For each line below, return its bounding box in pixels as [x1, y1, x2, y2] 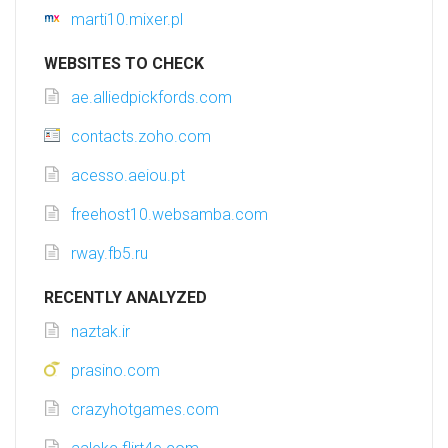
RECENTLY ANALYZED [44, 288, 207, 308]
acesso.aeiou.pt [71, 166, 185, 186]
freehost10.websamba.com [71, 205, 268, 225]
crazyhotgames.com [71, 400, 219, 420]
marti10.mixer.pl [71, 10, 183, 30]
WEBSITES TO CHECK [44, 54, 204, 74]
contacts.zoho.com [71, 127, 211, 147]
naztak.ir [71, 322, 130, 342]
